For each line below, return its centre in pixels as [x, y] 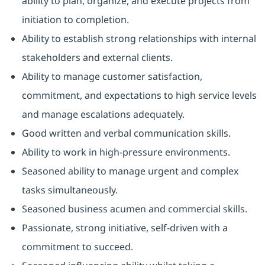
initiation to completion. [75, 20]
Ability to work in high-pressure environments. [126, 152]
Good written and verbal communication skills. [126, 133]
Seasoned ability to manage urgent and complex [130, 171]
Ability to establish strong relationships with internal [139, 39]
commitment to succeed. [77, 247]
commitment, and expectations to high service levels [139, 96]
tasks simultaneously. [70, 190]
